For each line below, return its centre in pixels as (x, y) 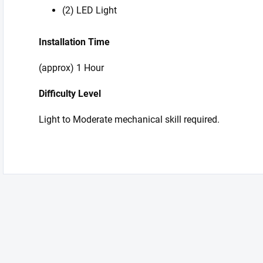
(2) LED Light (90, 10)
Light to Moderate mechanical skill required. (129, 119)
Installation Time (74, 42)
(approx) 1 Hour (71, 68)
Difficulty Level (70, 94)
